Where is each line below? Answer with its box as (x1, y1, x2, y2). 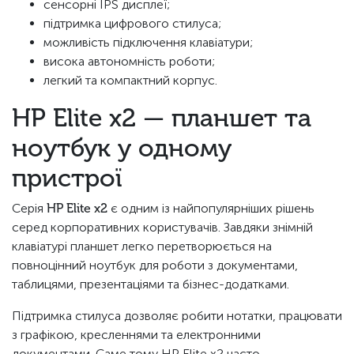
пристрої (12, 163, 122, 194)
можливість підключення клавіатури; (43, 35, 253, 51)
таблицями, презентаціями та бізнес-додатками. (12, 277, 289, 292)
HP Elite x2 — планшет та (12, 103, 311, 134)
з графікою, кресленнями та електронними (12, 327, 261, 343)
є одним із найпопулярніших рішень (107, 201, 314, 217)
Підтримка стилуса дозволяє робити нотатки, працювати (12, 308, 342, 324)
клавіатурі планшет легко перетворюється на (12, 239, 272, 254)
